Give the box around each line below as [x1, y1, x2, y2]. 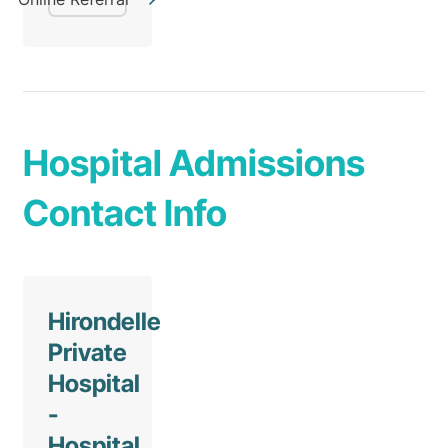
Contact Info [23, 191, 227, 236]
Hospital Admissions [23, 141, 365, 186]
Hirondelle [48, 307, 161, 337]
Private [48, 338, 127, 368]
